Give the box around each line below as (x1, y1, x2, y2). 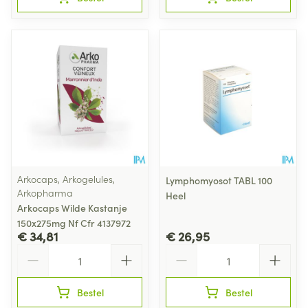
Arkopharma (17, 186, 73, 199)
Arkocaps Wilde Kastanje (17, 201, 127, 214)
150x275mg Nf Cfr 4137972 (17, 216, 131, 230)
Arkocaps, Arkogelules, (17, 172, 115, 186)
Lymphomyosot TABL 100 (166, 173, 272, 187)
